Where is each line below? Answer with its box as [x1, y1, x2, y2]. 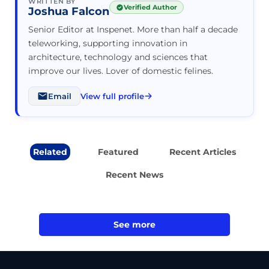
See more [113, 219, 156, 230]
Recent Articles [169, 146, 236, 157]
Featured [97, 146, 139, 157]
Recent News [106, 169, 163, 180]
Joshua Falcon [28, 4, 109, 18]
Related [33, 146, 68, 157]
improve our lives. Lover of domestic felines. [28, 65, 213, 76]
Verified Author [124, 3, 177, 12]
